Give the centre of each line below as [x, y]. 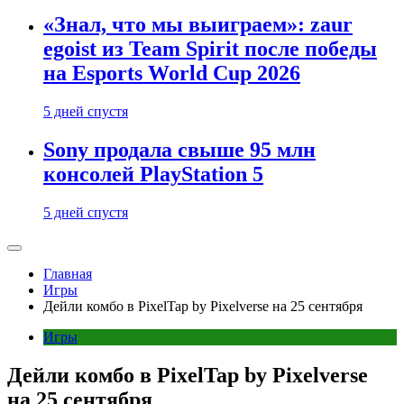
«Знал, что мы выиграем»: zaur [198, 25]
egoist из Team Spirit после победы [210, 49]
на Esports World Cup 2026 [172, 73]
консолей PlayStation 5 [153, 174]
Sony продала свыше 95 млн [179, 150]
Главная [68, 274]
